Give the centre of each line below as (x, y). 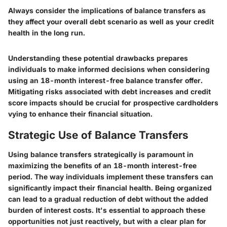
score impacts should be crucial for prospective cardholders (113, 103)
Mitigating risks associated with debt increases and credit (109, 92)
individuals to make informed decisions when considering (109, 69)
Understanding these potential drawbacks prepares (98, 58)
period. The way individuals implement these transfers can (111, 176)
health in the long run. (47, 33)
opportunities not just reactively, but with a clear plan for (107, 221)
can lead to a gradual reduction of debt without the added (108, 199)
